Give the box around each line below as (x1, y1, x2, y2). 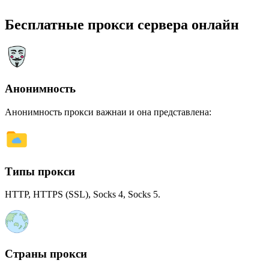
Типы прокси (5, 165, 75, 178)
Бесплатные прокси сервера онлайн (5, 16, 239, 32)
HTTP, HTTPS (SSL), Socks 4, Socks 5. (5, 189, 160, 200)
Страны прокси (5, 247, 87, 260)
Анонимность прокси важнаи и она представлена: (5, 106, 211, 117)
